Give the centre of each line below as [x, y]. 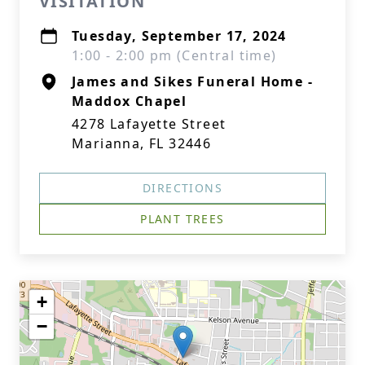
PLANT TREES [182, 219]
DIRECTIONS [182, 188]
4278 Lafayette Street [149, 124]
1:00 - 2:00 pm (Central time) [174, 55]
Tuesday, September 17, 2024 [179, 36]
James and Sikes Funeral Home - [192, 81]
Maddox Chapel [130, 101]
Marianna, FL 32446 [142, 143]
